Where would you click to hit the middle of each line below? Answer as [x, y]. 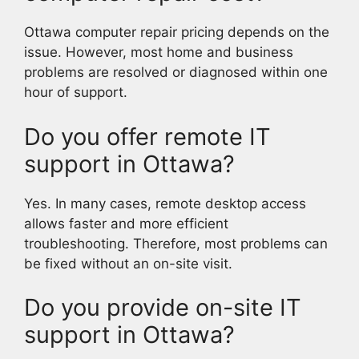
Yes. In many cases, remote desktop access [165, 203]
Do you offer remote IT [147, 136]
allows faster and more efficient [126, 223]
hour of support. [76, 93]
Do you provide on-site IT [163, 308]
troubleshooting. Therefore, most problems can [176, 243]
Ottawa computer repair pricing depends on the [177, 32]
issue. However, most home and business [159, 52]
